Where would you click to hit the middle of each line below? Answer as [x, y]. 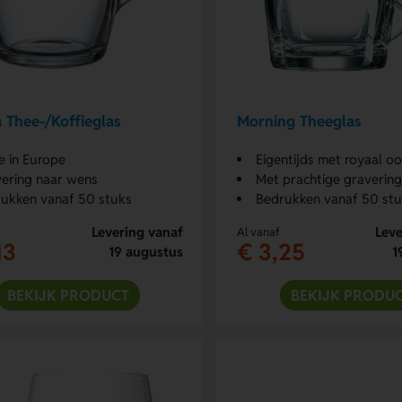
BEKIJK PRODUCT [68, 295]
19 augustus [145, 251]
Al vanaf [258, 232]
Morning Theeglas [299, 122]
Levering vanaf [137, 232]
